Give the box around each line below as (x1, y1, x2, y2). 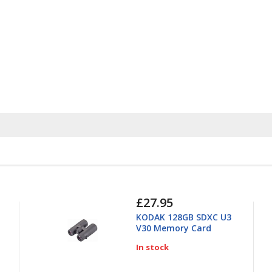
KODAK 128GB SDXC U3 (135, 211, 231, 223)
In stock (135, 242, 169, 253)
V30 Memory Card (135, 222, 211, 234)
